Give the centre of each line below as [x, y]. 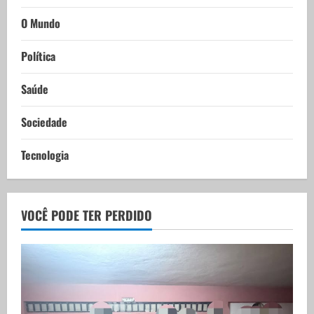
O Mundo [41, 23]
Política [38, 56]
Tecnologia [45, 155]
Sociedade [44, 122]
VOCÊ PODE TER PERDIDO [87, 215]
